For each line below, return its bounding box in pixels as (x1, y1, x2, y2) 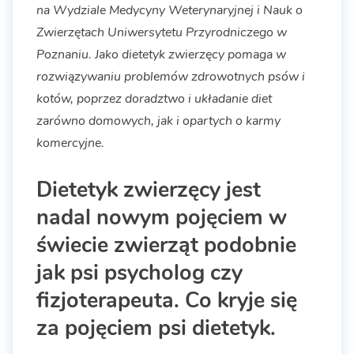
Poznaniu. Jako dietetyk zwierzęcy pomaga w (36, 46, 286, 64)
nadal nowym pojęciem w (36, 202, 287, 233)
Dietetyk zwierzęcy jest (36, 175, 261, 205)
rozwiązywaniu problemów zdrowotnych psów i (36, 68, 305, 86)
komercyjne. (36, 134, 104, 153)
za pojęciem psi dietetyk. (36, 313, 276, 344)
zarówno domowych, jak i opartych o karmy (36, 112, 281, 130)
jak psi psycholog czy (36, 258, 243, 288)
